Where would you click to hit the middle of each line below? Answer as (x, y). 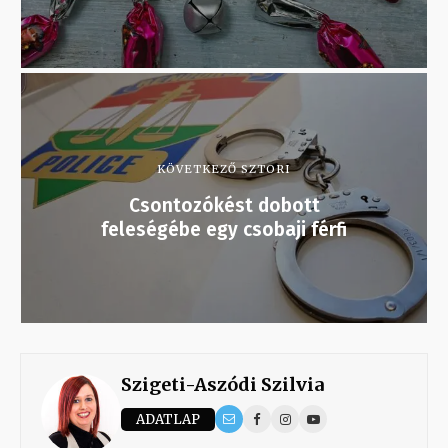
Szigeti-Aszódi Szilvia (222, 385)
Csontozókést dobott (224, 206)
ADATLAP (168, 419)
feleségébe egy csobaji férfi (224, 230)
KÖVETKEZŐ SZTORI (224, 169)
